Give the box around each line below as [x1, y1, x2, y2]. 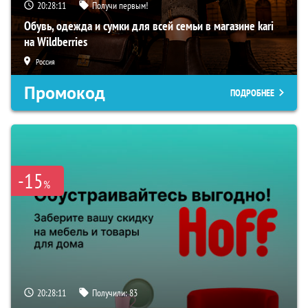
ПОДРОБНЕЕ [230, 86, 274, 99]
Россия [36, 56, 55, 67]
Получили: [92, 286, 129, 299]
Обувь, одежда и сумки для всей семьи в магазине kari [24, 17, 274, 34]
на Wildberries [24, 33, 87, 49]
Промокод [24, 80, 105, 104]
